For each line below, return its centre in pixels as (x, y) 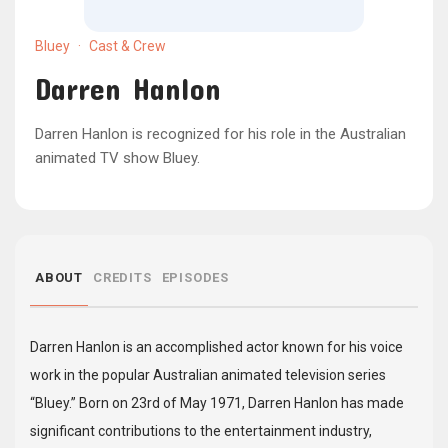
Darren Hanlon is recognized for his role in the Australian (220, 134)
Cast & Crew (126, 46)
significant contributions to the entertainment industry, (201, 431)
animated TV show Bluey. (117, 158)
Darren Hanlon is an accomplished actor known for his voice (216, 347)
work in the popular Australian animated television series (208, 375)
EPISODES (195, 277)
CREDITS (122, 277)
